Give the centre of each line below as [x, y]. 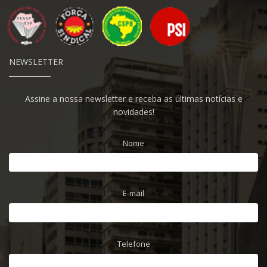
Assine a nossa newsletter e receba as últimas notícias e [133, 98]
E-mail [133, 193]
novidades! [133, 111]
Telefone [133, 243]
